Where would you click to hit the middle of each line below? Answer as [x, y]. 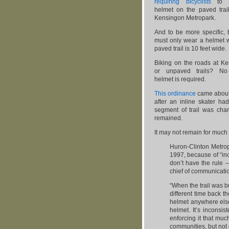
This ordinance [175, 94]
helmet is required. [180, 79]
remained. [168, 118]
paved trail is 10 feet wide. [190, 49]
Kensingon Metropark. [185, 18]
